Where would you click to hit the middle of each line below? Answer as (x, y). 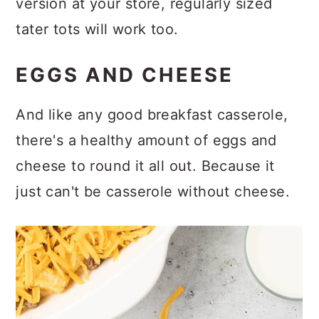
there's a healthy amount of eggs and (146, 155)
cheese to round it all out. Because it (145, 181)
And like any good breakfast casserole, (152, 129)
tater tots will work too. (97, 44)
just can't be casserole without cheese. (153, 206)
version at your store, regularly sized (144, 18)
